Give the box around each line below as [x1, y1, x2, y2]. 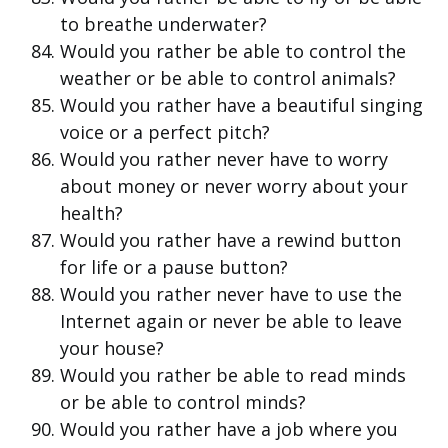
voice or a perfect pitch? [60, 120, 270, 145]
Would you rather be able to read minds [60, 363, 406, 388]
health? [60, 201, 123, 226]
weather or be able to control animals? [60, 66, 396, 91]
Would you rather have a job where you [60, 417, 398, 442]
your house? [60, 336, 164, 361]
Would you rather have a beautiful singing [60, 93, 423, 118]
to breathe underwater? [60, 12, 267, 37]
